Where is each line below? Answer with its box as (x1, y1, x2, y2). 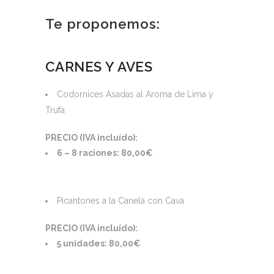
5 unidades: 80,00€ (57, 239, 141, 248)
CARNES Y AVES (45, 59, 153, 75)
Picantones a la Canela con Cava (57, 196, 184, 206)
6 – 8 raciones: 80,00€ (57, 148, 153, 158)
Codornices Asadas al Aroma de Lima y (57, 89, 213, 99)
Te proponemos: (45, 16, 160, 32)
